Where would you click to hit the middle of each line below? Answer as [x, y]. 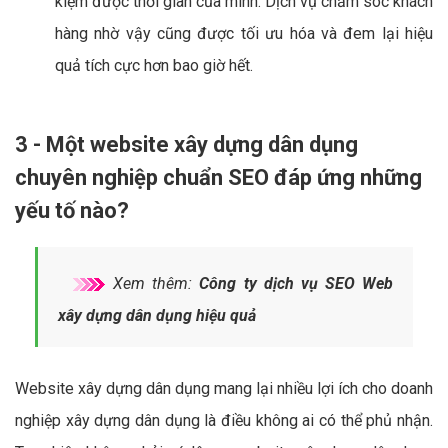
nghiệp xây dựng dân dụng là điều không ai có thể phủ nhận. [224, 420]
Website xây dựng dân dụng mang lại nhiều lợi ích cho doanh [224, 388]
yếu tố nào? [72, 210]
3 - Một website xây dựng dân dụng [186, 144]
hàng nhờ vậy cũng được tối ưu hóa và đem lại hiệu [244, 33]
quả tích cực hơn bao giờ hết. [154, 65]
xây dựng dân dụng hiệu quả [157, 315]
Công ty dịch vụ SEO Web [296, 283]
